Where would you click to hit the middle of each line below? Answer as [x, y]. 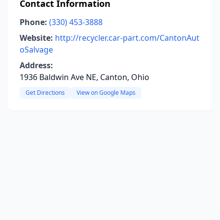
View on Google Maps [106, 93]
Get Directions [45, 93]
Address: [36, 65]
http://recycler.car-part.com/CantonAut [127, 38]
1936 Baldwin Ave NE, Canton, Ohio [84, 77]
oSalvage [36, 50]
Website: [36, 38]
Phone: [33, 22]
